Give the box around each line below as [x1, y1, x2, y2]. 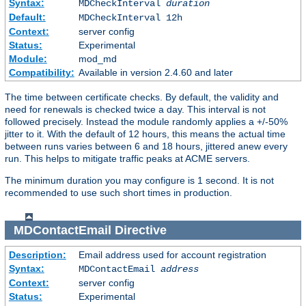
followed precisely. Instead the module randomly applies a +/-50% [5, 115, 288, 127]
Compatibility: [8, 66, 74, 78]
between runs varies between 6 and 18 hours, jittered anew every [5, 140, 288, 152]
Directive [111, 223, 170, 237]
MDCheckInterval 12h [78, 12, 182, 23]
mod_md [78, 53, 117, 64]
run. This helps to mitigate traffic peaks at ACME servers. [5, 152, 250, 164]
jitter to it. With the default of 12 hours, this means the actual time [5, 128, 286, 139]
